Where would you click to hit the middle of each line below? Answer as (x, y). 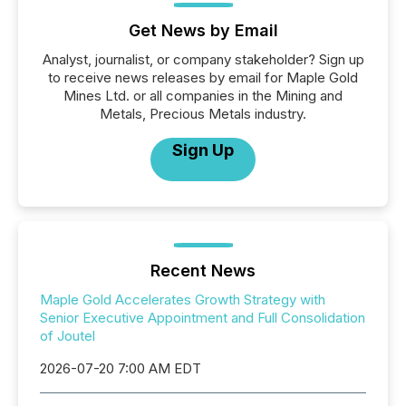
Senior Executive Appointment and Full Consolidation (203, 318)
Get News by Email (203, 31)
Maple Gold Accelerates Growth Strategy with (183, 300)
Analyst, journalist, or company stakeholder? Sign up (203, 60)
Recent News (203, 271)
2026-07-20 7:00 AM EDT (121, 369)
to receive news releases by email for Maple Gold (203, 78)
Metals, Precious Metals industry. (203, 114)
